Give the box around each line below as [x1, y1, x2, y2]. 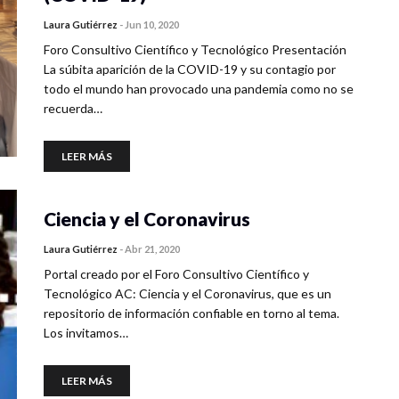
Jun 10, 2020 [125, 19, 179, 30]
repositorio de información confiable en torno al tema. [44, 305, 339, 321]
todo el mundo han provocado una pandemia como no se [44, 81, 354, 96]
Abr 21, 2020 [125, 243, 180, 255]
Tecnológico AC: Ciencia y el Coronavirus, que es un [44, 286, 331, 301]
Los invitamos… [44, 325, 128, 340]
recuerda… [44, 101, 102, 116]
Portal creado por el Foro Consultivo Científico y [44, 266, 309, 281]
